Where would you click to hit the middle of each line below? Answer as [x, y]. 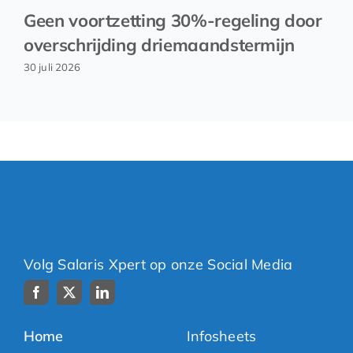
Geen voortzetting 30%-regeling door [173, 21]
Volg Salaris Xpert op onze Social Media [158, 264]
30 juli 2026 [52, 67]
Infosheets [221, 336]
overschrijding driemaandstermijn [159, 45]
